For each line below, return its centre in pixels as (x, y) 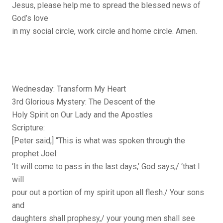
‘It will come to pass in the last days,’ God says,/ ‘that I (106, 167)
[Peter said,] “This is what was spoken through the (99, 141)
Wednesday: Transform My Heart (69, 89)
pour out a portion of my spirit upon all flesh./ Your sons (108, 193)
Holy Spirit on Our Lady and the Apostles (82, 115)
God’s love (30, 18)
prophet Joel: (35, 154)
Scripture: (28, 128)
